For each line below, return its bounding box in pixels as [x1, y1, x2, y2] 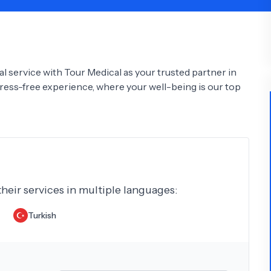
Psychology [3, 14, 49, 25]
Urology [179, 14, 211, 25]
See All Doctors [65, 60, 143, 73]
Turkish [28, 210, 56, 221]
